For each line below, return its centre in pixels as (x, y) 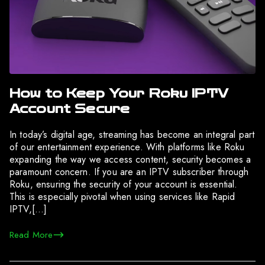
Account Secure (70, 109)
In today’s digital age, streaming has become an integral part (132, 134)
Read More (31, 235)
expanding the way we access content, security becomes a (130, 159)
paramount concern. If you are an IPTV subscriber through (129, 172)
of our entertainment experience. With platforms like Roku (127, 147)
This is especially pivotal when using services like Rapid (122, 196)
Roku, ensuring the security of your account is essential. (124, 184)
